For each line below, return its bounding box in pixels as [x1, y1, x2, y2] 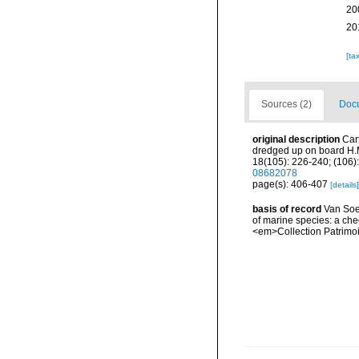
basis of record [252, 203, 321, 215]
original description [252, 134, 340, 146]
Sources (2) [261, 99, 312, 111]
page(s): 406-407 [252, 179, 330, 191]
